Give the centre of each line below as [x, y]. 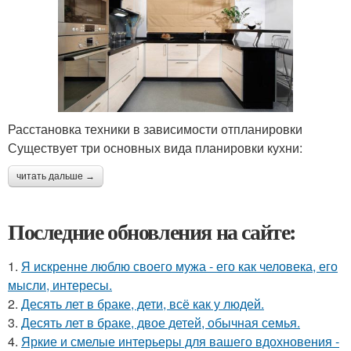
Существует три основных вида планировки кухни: [155, 147]
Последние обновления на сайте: [152, 231]
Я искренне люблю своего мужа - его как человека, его [179, 266]
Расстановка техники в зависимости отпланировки [155, 128]
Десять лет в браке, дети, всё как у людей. [143, 303]
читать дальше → [56, 176]
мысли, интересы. [60, 284]
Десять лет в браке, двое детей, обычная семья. [161, 322]
